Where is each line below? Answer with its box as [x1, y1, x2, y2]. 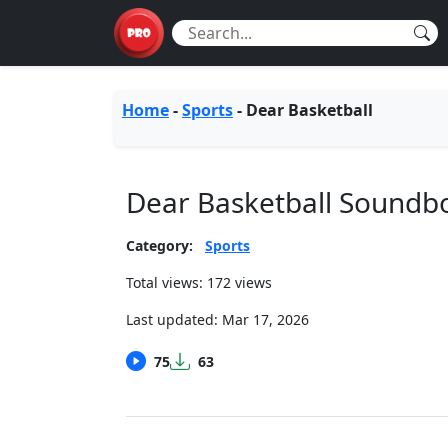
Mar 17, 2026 [222, 310, 309, 329]
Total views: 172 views [126, 273, 272, 292]
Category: [126, 236, 193, 255]
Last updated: [126, 310, 222, 329]
